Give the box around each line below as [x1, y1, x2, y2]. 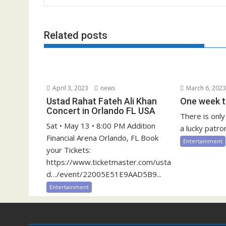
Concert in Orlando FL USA [46, 105, 155, 116]
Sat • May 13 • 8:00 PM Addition [46, 121, 155, 131]
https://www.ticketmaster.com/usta [46, 157, 171, 167]
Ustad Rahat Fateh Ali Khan [46, 96, 157, 106]
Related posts [44, 29, 107, 41]
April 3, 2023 [51, 84, 88, 92]
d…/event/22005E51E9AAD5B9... [46, 169, 161, 179]
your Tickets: [46, 145, 91, 155]
